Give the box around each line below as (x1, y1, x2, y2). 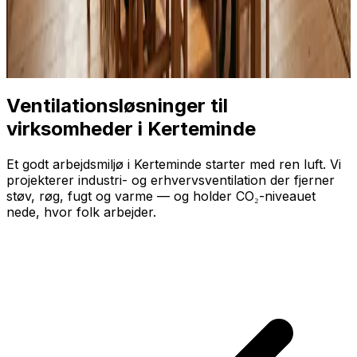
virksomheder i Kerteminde (6, 116, 256, 140)
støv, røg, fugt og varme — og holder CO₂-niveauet (6, 187, 316, 204)
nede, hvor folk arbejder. (6, 203, 156, 220)
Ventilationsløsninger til (6, 93, 228, 117)
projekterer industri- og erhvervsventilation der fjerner (6, 171, 335, 188)
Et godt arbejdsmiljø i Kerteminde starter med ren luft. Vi (6, 155, 341, 172)
